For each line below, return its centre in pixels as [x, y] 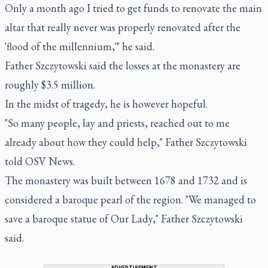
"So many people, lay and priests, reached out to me [117, 123]
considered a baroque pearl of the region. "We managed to [130, 199]
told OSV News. [40, 161]
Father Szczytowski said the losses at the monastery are [123, 65]
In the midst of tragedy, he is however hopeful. [106, 103]
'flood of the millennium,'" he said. [80, 46]
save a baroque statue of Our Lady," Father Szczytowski [124, 218]
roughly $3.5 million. [50, 84]
